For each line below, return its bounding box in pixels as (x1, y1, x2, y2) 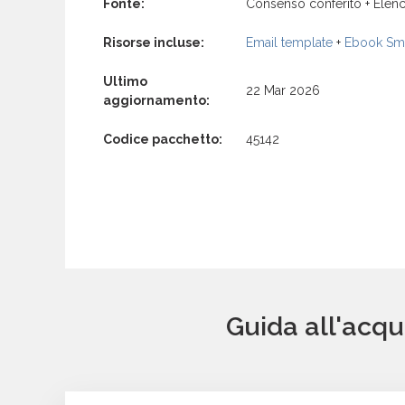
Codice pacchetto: (103, 131, 222, 146)
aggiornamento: (103, 92, 210, 108)
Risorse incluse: (103, 34, 204, 50)
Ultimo (103, 73, 147, 89)
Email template (246, 34, 333, 50)
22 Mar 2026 (246, 82, 320, 98)
